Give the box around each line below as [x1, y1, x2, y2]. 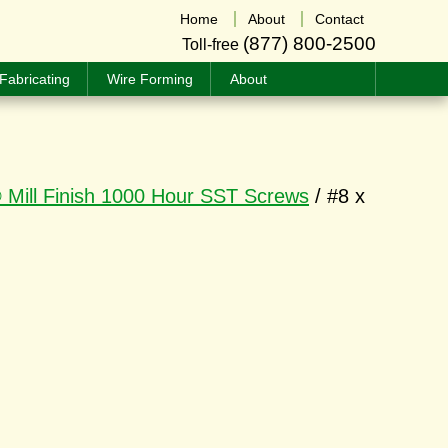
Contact [315, 11, 364, 27]
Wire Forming [106, 71, 193, 87]
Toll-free [182, 36, 243, 53]
